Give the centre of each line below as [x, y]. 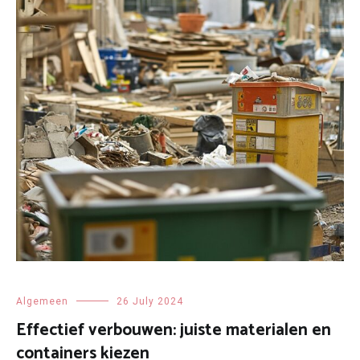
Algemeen [42, 302]
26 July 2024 [150, 302]
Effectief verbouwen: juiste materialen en [174, 331]
